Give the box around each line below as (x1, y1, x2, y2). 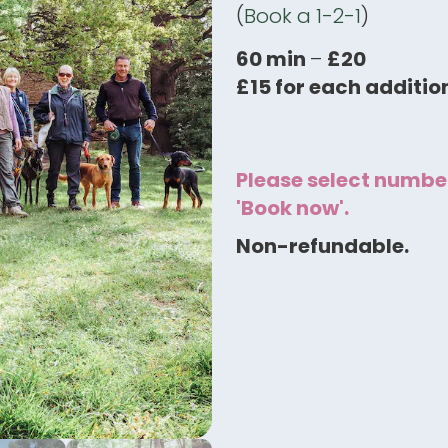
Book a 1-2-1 (244, 2, 361, 31)
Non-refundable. (236, 232, 409, 261)
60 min (236, 45, 310, 74)
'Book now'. (236, 194, 349, 223)
